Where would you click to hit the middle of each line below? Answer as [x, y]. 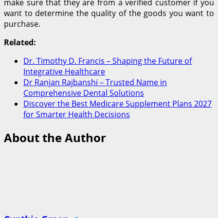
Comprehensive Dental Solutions [84, 93]
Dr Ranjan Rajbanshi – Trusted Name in [95, 82]
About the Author [55, 137]
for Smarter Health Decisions [77, 114]
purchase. [22, 24]
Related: [20, 42]
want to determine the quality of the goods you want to [109, 13]
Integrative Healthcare [64, 71]
